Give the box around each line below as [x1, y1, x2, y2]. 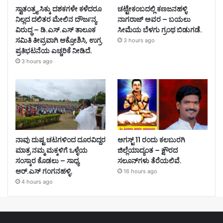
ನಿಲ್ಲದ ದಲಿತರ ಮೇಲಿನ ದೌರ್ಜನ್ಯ [15, 14, 97, 24]
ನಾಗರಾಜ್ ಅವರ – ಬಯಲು [117, 14, 191, 24]
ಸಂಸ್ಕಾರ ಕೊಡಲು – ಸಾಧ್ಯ [15, 156, 79, 166]
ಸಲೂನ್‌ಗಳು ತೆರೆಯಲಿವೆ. [117, 156, 182, 166]
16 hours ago [123, 168, 157, 175]
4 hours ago [21, 178, 53, 186]
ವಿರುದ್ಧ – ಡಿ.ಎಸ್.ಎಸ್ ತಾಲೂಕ [15, 24, 96, 35]
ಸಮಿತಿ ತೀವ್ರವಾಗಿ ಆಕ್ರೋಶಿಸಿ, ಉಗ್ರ [15, 35, 102, 45]
